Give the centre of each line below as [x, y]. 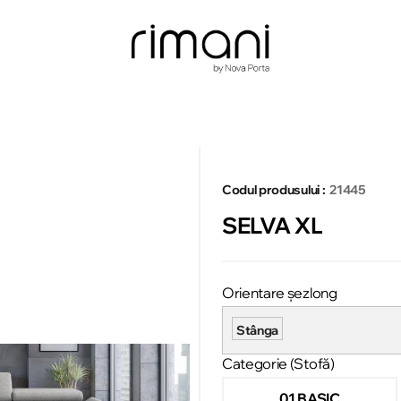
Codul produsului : [274, 189]
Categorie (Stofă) [278, 364]
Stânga [258, 331]
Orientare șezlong [280, 293]
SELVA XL [273, 225]
